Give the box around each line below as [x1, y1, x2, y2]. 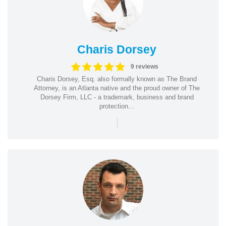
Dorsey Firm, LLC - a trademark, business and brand [40, 93, 194, 101]
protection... [99, 102, 134, 110]
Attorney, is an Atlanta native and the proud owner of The [34, 84, 200, 92]
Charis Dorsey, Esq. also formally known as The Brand [37, 75, 197, 83]
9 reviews [130, 63, 158, 70]
